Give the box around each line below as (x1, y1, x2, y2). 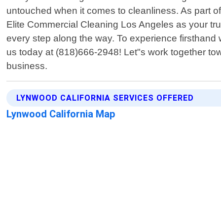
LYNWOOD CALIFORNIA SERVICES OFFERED (16, 93, 194, 103)
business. (6, 61, 48, 72)
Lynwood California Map (6, 108, 116, 120)
